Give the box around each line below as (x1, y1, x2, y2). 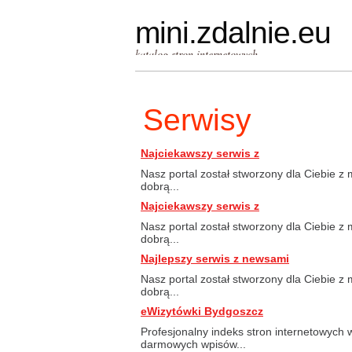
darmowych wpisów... (141, 338, 246, 350)
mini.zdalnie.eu (135, 16, 331, 49)
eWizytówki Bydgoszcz (141, 305, 263, 317)
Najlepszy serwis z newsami (141, 252, 289, 265)
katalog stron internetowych (135, 46, 258, 61)
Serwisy (143, 103, 251, 137)
